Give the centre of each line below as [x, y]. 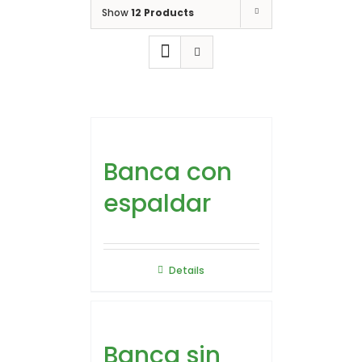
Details [187, 270]
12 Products [162, 13]
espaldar [157, 204]
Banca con [167, 172]
